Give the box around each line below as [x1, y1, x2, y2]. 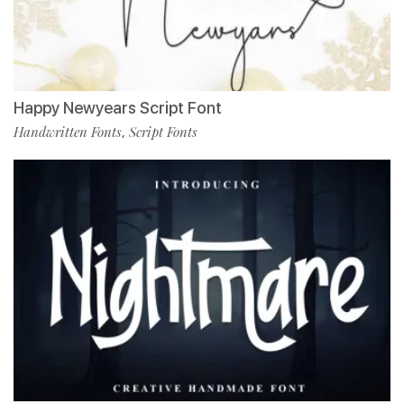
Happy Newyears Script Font [14, 97, 222, 117]
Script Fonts [129, 122, 197, 141]
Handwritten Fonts [14, 122, 122, 141]
